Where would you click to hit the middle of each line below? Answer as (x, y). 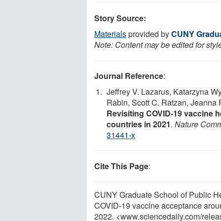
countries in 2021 (139, 124)
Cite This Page (121, 166)
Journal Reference (129, 75)
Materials (110, 34)
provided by (149, 34)
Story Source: (120, 18)
